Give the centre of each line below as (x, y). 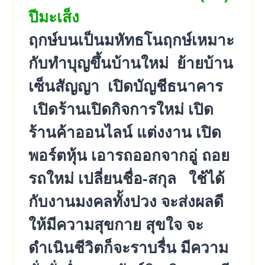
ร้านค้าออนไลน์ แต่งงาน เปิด (125, 132)
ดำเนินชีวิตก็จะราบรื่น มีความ (128, 248)
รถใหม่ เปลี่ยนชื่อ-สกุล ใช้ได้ (127, 178)
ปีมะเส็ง (54, 17)
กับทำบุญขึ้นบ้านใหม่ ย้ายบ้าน (131, 63)
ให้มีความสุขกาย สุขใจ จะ (116, 224)
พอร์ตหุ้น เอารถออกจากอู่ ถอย (129, 155)
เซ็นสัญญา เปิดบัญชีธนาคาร (126, 86)
